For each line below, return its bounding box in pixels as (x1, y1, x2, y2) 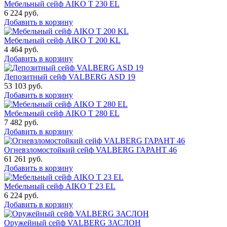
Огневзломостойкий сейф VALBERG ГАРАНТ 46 (4, 145, 177, 154)
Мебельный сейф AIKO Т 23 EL (4, 181, 116, 191)
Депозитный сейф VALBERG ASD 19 (4, 72, 135, 81)
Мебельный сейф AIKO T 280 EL (4, 108, 120, 118)
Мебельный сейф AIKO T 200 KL (4, 35, 121, 45)
